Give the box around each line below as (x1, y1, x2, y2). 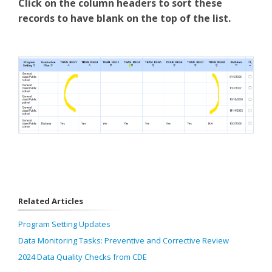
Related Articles (18, 195, 83, 206)
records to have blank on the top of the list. (18, 12, 231, 25)
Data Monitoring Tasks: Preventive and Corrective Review (18, 234, 229, 246)
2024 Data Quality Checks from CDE (18, 251, 147, 262)
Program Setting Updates (18, 218, 110, 229)
